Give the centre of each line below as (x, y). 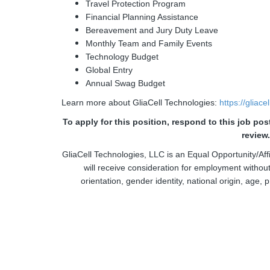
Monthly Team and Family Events (149, 43)
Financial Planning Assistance (143, 17)
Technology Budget (122, 57)
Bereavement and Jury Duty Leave (152, 30)
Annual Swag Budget (125, 83)
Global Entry (109, 70)
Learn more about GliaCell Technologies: (140, 102)
